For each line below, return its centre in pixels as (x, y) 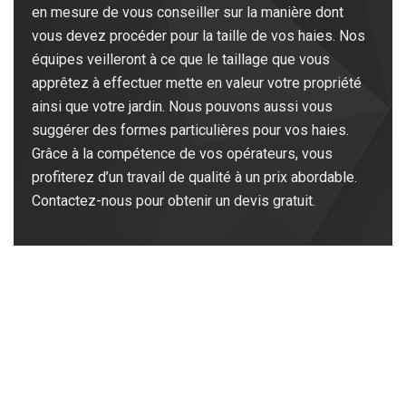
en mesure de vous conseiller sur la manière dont (188, 12)
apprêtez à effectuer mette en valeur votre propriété (197, 83)
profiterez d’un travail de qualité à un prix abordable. (194, 177)
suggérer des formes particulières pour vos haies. (190, 130)
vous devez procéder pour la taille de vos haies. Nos (198, 36)
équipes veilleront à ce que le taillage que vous (181, 59)
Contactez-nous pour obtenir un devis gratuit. (174, 201)
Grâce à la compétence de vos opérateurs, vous (182, 154)
